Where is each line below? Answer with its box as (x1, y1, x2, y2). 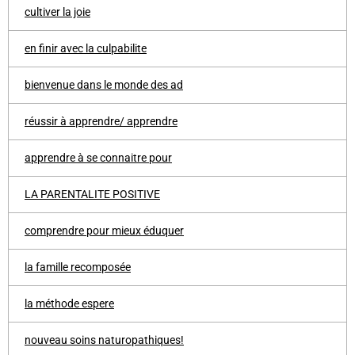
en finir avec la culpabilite (25, 42, 147, 55)
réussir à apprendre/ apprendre (25, 115, 177, 128)
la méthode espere (25, 297, 114, 310)
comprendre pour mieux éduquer (25, 224, 184, 237)
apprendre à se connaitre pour (25, 151, 172, 164)
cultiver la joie (25, 6, 90, 18)
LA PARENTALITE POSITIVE (25, 188, 160, 200)
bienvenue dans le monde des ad (25, 78, 183, 91)
